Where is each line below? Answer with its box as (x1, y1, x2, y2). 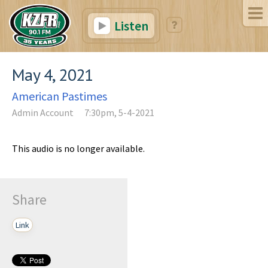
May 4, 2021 (12, 63, 93, 86)
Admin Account (12, 106, 74, 118)
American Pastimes (12, 88, 107, 103)
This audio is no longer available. (12, 142, 145, 154)
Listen (111, 17, 148, 34)
